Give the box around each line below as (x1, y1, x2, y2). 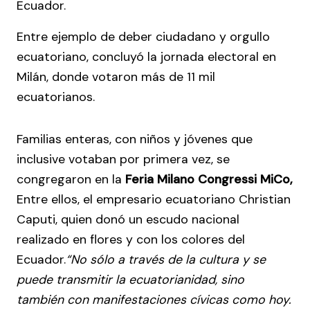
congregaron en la (17, 171, 125, 187)
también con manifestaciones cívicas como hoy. (17, 291, 291, 307)
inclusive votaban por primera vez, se (17, 151, 230, 167)
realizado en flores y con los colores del (17, 231, 245, 247)
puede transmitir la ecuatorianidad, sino (17, 271, 244, 287)
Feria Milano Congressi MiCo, (125, 171, 293, 187)
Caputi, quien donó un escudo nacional (17, 211, 239, 227)
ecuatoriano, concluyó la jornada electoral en (17, 48, 276, 64)
